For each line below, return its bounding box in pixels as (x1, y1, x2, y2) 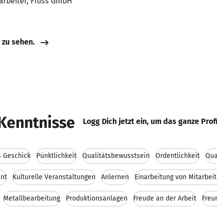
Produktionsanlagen (66, 194, 127, 202)
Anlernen (101, 173, 129, 181)
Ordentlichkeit (155, 152, 200, 160)
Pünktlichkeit (36, 152, 77, 160)
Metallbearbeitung (3, 194, 60, 202)
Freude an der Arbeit (133, 194, 196, 202)
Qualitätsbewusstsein (82, 152, 150, 160)
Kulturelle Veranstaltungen (13, 173, 95, 181)
